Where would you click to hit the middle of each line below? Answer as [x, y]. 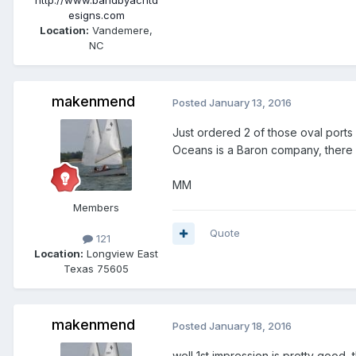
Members [96, 208]
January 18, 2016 [250, 326]
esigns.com [96, 15]
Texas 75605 [96, 269]
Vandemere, [121, 31]
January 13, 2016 [250, 103]
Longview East [121, 254]
